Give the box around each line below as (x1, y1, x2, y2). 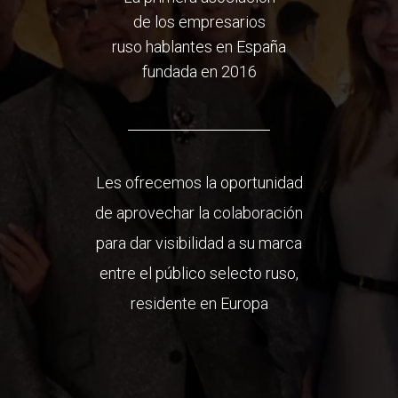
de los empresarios (132, 12, 266, 31)
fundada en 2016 (141, 62, 257, 81)
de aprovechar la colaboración (95, 203, 303, 222)
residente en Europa (130, 294, 268, 313)
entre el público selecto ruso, (99, 264, 298, 283)
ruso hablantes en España (112, 37, 286, 56)
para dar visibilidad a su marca (96, 234, 302, 252)
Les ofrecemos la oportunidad (95, 173, 303, 192)
